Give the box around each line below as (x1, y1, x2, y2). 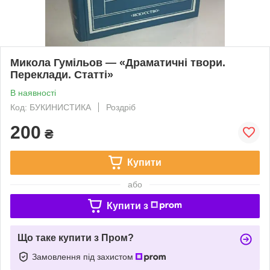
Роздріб (106, 102, 136, 112)
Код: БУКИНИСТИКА (10, 102, 91, 112)
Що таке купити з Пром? (17, 232, 134, 243)
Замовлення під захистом (32, 251, 136, 262)
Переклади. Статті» (10, 68, 113, 81)
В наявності (10, 87, 56, 98)
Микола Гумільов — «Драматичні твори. (10, 56, 225, 69)
